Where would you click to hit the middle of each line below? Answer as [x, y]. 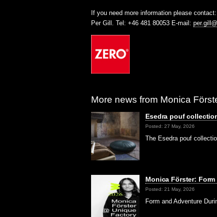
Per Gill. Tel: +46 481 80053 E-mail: [142, 23]
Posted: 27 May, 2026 [170, 126]
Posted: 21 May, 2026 [170, 189]
